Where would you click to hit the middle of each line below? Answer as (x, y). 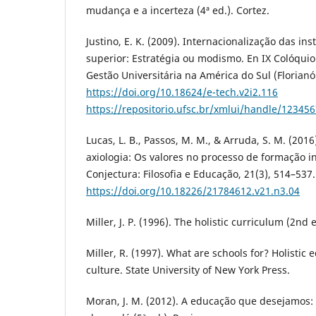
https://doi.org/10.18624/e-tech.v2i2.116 (182, 92)
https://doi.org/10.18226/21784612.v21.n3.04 (193, 190)
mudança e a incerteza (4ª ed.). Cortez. (178, 10)
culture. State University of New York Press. (188, 269)
